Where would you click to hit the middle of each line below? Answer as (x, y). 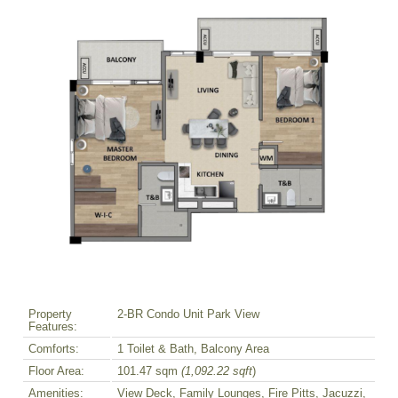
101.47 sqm (149, 372)
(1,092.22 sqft (217, 372)
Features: (53, 327)
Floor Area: (56, 372)
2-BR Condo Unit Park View (188, 315)
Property (50, 315)
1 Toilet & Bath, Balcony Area (193, 350)
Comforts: (54, 350)
